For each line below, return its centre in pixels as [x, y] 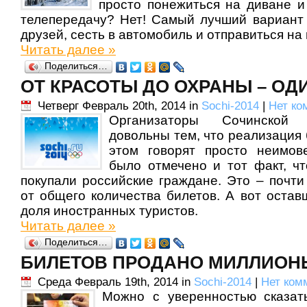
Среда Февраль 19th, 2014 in [116, 282]
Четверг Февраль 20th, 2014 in [120, 106]
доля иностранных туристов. [109, 211]
